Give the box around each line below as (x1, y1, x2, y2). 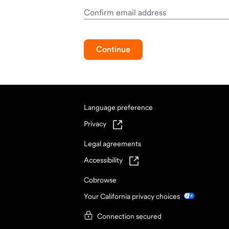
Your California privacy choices (84, 192, 180, 201)
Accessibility (84, 156, 123, 165)
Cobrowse (84, 176, 117, 185)
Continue (96, 44, 130, 55)
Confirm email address (84, 8, 166, 18)
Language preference (84, 103, 153, 112)
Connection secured (97, 212, 162, 220)
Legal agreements (84, 140, 141, 148)
